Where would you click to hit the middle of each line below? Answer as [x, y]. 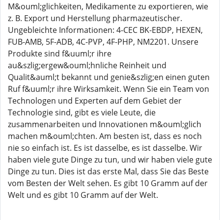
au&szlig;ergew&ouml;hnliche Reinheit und [87, 65]
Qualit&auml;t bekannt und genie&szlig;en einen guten [109, 77]
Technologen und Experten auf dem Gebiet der [95, 101]
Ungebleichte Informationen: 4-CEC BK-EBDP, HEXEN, [105, 30]
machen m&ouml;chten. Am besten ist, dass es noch [105, 136]
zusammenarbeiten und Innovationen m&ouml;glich [105, 124]
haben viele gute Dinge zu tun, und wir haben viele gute [110, 160]
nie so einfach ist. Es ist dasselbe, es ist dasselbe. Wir [105, 148]
